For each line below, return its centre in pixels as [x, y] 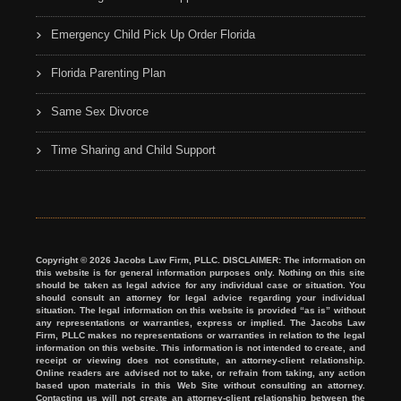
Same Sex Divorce [100, 111]
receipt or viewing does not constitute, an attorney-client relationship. [200, 360]
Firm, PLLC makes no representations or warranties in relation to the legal [200, 335]
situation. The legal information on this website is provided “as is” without [200, 310]
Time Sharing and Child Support [133, 149]
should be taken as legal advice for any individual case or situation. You [200, 285]
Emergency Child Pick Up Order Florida [153, 34]
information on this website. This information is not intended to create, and [200, 347]
